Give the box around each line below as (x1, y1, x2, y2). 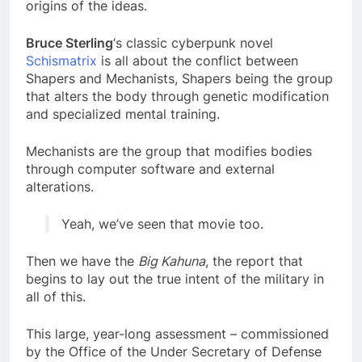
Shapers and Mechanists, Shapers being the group (26, 70, 333, 87)
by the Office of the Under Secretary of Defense (26, 343, 322, 360)
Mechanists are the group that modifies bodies (26, 143, 312, 160)
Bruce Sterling (26, 35, 113, 52)
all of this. (26, 288, 86, 305)
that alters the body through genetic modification (26, 88, 329, 105)
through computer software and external (26, 161, 275, 178)
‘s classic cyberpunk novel (113, 35, 273, 52)
